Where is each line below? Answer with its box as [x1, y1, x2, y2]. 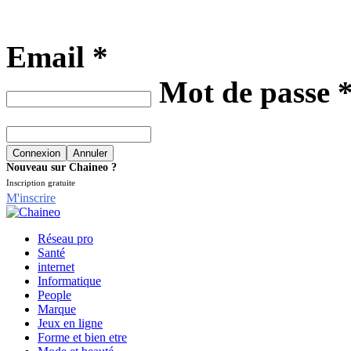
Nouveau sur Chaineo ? [6, 161, 117, 173]
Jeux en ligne [38, 317, 103, 330]
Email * [6, 40, 108, 74]
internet [38, 260, 74, 273]
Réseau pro [38, 232, 93, 245]
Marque [38, 302, 76, 316]
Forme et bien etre [38, 331, 127, 344]
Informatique [38, 274, 101, 288]
